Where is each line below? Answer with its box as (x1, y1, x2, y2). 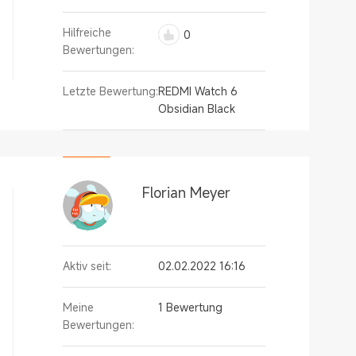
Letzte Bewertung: (63, 83, 158, 99)
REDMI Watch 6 (158, 83, 238, 99)
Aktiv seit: (63, 258, 111, 273)
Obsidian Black (158, 101, 235, 116)
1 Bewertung (158, 300, 222, 315)
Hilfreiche (63, 25, 111, 40)
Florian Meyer (142, 183, 230, 202)
